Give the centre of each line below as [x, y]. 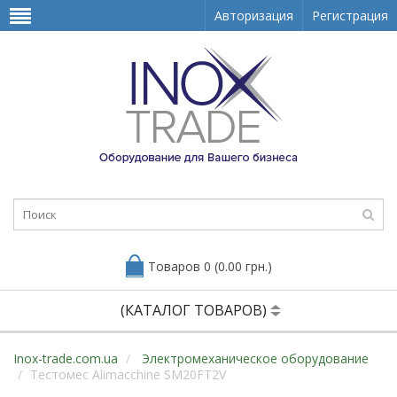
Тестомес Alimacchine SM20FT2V [128, 374]
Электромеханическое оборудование [253, 358]
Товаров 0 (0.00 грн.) [210, 266]
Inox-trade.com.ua [66, 358]
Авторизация [254, 16]
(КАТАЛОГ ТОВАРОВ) [195, 310]
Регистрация [350, 16]
